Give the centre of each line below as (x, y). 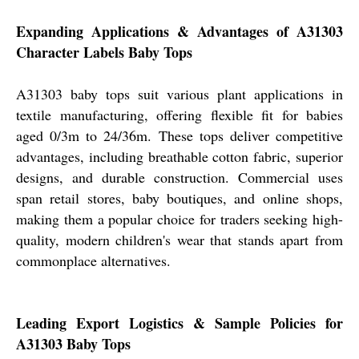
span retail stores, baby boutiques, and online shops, (179, 198)
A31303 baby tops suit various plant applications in (179, 93)
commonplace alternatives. (93, 260)
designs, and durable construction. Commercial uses (179, 177)
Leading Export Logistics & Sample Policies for (179, 323)
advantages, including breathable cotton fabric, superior (179, 156)
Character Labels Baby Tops (104, 52)
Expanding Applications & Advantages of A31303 (179, 31)
